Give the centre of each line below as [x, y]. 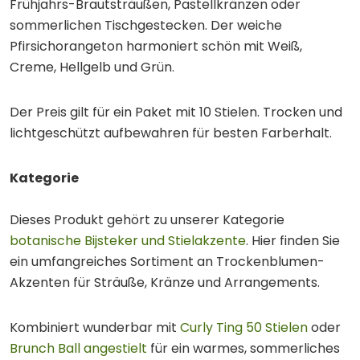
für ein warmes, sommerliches [243, 348]
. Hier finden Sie [293, 240]
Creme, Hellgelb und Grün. [92, 67]
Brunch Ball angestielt [78, 348]
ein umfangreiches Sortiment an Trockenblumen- [167, 261]
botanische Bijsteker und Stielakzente [128, 240]
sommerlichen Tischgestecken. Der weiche [146, 25]
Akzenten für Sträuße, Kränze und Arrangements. [165, 282]
